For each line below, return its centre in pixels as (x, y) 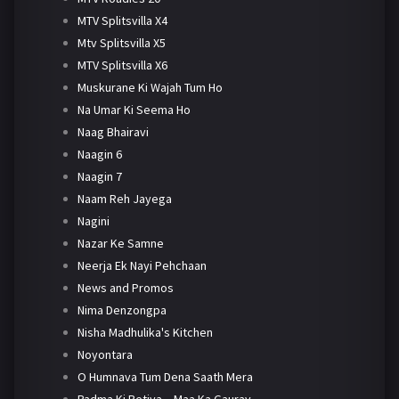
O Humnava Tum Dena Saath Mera (165, 377)
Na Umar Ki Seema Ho (134, 110)
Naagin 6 (99, 155)
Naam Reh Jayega (124, 199)
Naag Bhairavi (113, 132)
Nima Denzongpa (122, 310)
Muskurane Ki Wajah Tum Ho (150, 88)
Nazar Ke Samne (120, 244)
